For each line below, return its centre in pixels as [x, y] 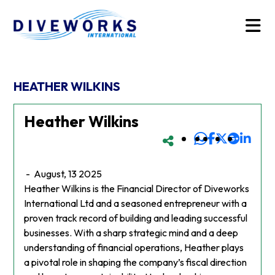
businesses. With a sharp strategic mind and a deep [131, 233]
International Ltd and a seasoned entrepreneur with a [136, 203]
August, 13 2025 [68, 174]
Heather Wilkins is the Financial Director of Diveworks [137, 189]
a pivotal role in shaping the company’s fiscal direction [136, 262]
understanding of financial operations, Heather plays [134, 248]
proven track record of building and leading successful [136, 218]
